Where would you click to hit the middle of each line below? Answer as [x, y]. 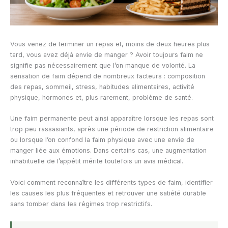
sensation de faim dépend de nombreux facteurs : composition [108, 76]
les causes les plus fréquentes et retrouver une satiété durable [108, 193]
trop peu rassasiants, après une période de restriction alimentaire [112, 129]
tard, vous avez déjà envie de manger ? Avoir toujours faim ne [107, 54]
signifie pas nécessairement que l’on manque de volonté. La [103, 65]
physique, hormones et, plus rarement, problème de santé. [102, 97]
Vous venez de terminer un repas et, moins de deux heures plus [110, 44]
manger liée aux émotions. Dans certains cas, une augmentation [108, 151]
